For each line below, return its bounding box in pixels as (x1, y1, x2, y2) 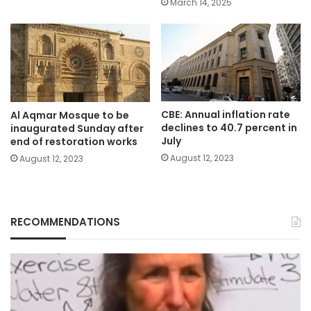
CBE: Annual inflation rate (161, 108, 290, 122)
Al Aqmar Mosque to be (10, 108, 129, 123)
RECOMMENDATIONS (10, 215, 120, 230)
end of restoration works (10, 135, 137, 149)
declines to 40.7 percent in (161, 121, 297, 135)
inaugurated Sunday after (10, 121, 144, 136)
